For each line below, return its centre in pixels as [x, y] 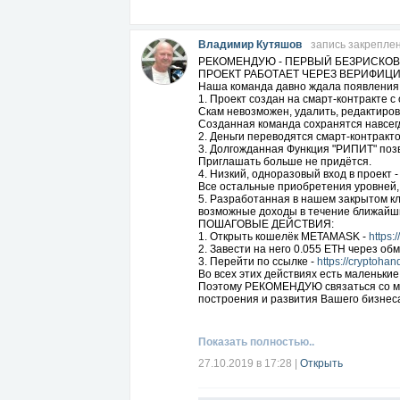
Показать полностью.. [256, 342]
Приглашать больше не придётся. [285, 162]
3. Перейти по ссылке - [258, 262]
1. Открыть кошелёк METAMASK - [283, 237]
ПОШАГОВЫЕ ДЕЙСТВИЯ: [266, 224]
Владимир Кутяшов [250, 45]
